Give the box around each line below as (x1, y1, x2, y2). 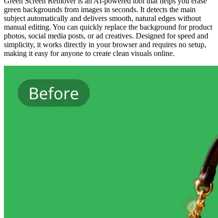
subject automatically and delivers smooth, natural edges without (4, 14, 201, 22)
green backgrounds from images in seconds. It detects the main (4, 5, 196, 14)
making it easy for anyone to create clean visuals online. (4, 49, 175, 57)
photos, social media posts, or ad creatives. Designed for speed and (4, 31, 208, 40)
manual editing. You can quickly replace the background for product (4, 22, 212, 31)
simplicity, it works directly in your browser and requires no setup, (4, 40, 206, 49)
